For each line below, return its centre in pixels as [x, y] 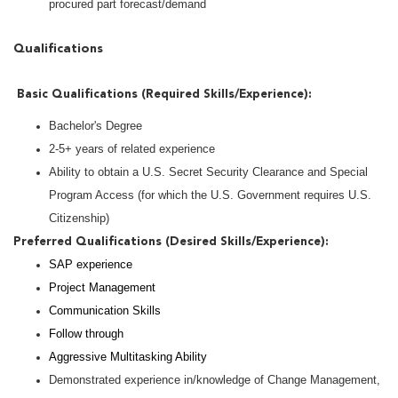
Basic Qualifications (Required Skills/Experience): [164, 95]
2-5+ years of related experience [132, 149]
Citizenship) [79, 219]
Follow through [86, 334]
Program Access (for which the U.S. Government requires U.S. [210, 195]
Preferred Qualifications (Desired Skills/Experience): [171, 243]
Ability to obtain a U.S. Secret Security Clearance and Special [208, 172]
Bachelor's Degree [96, 126]
